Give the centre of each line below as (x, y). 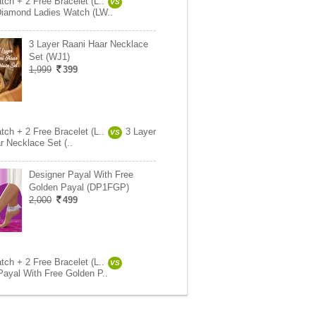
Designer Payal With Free (81, 175)
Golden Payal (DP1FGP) (79, 187)
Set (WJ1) (49, 57)
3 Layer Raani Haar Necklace (89, 44)
